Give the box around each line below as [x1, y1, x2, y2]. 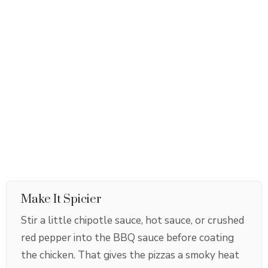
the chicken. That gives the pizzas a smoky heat [21, 248, 239, 263]
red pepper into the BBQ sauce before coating [21, 231, 234, 245]
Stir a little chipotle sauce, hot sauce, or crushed [21, 214, 244, 228]
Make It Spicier [21, 192, 102, 208]
